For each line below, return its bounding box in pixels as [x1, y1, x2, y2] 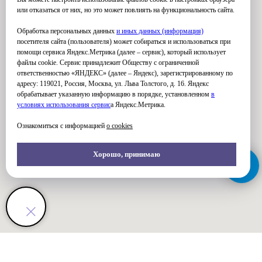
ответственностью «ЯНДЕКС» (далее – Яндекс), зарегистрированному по [17, 69, 233, 78]
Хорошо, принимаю [93, 150, 160, 159]
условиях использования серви [17, 101, 108, 109]
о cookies [106, 122, 133, 130]
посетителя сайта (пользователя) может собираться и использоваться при [17, 37, 230, 46]
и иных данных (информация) [116, 27, 204, 36]
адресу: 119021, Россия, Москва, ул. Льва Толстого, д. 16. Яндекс [17, 80, 209, 88]
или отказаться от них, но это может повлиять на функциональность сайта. [17, 6, 235, 15]
